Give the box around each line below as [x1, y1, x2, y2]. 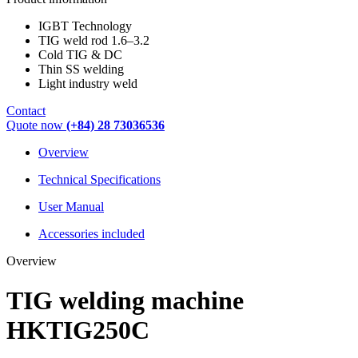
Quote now [6, 118, 66, 133]
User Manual [38, 200, 104, 214]
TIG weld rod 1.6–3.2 [38, 34, 149, 48]
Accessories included [38, 227, 145, 241]
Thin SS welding [38, 62, 124, 77]
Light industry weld [38, 77, 137, 91]
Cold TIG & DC [38, 48, 122, 62]
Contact [6, 104, 46, 118]
